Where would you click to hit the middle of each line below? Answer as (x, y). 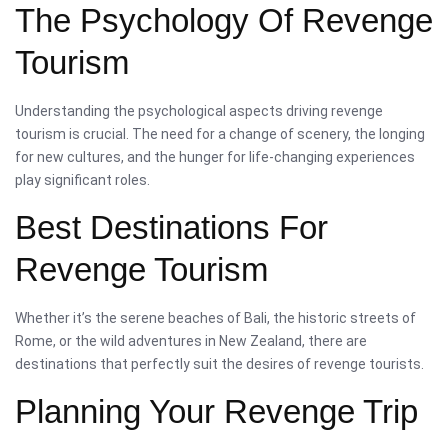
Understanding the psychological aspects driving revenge (199, 110)
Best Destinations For (171, 227)
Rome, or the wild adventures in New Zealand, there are (191, 340)
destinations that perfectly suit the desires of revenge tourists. (219, 363)
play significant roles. (82, 179)
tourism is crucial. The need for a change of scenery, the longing (220, 133)
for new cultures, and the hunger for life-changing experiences (215, 156)
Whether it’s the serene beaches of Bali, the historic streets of (215, 317)
